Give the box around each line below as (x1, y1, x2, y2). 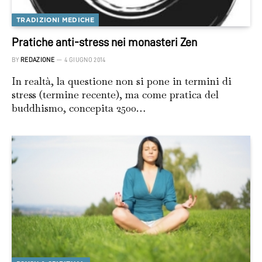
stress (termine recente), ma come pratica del (12, 88, 219, 102)
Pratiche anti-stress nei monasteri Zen (12, 36, 197, 49)
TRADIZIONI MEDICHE (16, 16, 94, 25)
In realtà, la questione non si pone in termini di (12, 74, 232, 88)
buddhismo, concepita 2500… (12, 101, 146, 115)
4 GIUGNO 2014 (64, 57, 106, 64)
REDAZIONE (20, 57, 54, 64)
